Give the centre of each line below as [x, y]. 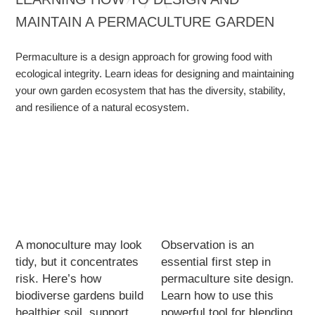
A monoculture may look [79, 245]
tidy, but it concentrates [77, 262]
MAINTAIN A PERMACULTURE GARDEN [145, 22]
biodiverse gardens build [80, 295]
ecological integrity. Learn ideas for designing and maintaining [155, 73]
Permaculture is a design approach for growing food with [144, 57]
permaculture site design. [228, 278]
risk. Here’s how [59, 278]
